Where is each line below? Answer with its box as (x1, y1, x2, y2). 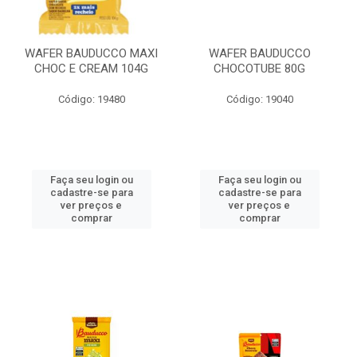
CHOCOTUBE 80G (214, 61, 305, 76)
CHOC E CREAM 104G (34, 61, 148, 76)
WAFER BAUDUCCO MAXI (25, 46, 158, 61)
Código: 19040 (226, 93, 293, 105)
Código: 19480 (57, 93, 125, 105)
